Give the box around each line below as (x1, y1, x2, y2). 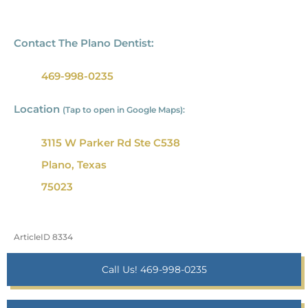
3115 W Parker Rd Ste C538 (41, 136, 180, 150)
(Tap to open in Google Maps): (63, 104, 185, 115)
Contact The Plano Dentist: (14, 36, 154, 50)
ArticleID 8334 (14, 232, 73, 243)
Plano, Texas (41, 158, 107, 172)
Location (14, 102, 63, 116)
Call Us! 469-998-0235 (101, 263, 207, 276)
